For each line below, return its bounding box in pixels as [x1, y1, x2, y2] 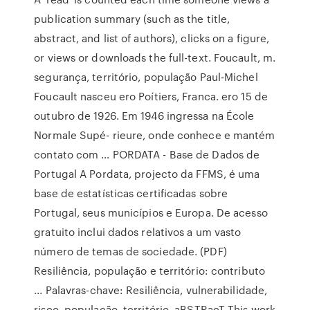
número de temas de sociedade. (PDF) [34, 244, 227, 259]
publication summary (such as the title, [34, 11, 230, 26]
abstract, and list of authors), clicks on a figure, [34, 30, 270, 46]
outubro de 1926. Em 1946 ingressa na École [34, 108, 255, 123]
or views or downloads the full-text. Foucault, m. [34, 50, 276, 65]
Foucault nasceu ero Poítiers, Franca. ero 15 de [34, 89, 268, 104]
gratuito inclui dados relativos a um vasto [34, 224, 241, 239]
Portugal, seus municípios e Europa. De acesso [34, 205, 268, 220]
